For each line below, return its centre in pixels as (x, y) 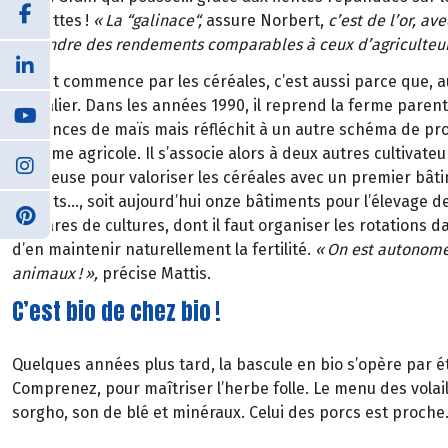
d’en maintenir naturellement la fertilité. (163, 249)
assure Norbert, (265, 21)
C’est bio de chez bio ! (116, 311)
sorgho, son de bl (76, 413)
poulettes (47, 21)
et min (174, 413)
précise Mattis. (154, 273)
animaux (43, 273)
